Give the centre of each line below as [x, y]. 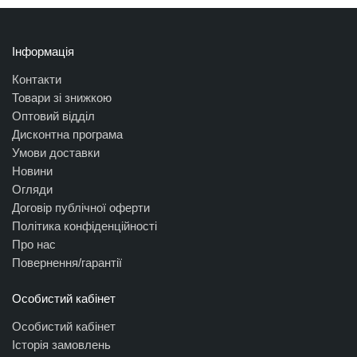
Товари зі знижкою [62, 98]
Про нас [34, 245]
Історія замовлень [61, 345]
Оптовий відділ [53, 116]
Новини [32, 171]
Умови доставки [56, 153]
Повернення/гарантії [67, 263]
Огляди [32, 190]
